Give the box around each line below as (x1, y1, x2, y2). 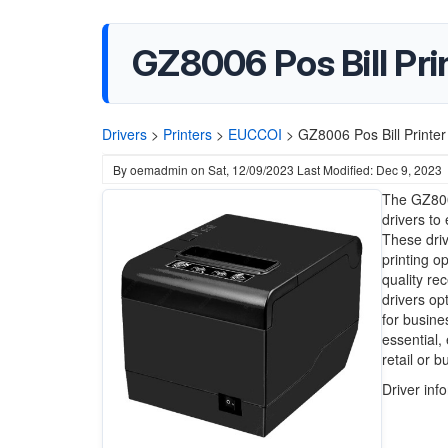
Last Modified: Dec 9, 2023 (297, 161, 442, 178)
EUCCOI (228, 124, 282, 144)
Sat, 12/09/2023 (208, 161, 294, 178)
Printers (163, 124, 212, 144)
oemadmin (130, 161, 188, 178)
